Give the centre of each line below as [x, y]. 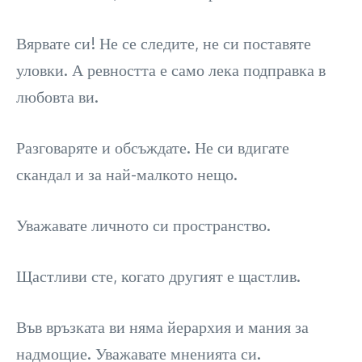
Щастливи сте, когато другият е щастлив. [158, 276]
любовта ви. [57, 97]
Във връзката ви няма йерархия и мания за [162, 327]
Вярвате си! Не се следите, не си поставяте [164, 43]
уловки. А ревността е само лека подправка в [171, 70]
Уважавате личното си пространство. [143, 225]
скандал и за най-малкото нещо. [127, 174]
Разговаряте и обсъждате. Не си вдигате [153, 147]
